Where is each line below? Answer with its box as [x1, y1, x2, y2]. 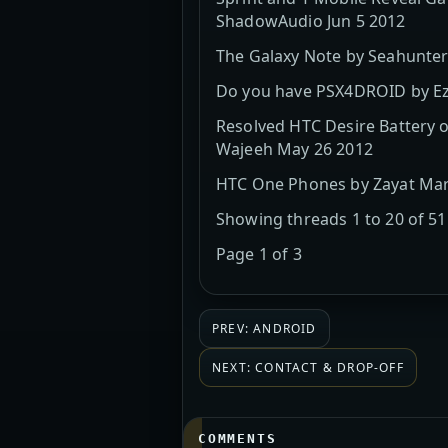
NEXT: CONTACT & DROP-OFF [212, 359, 404, 377]
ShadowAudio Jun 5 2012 [216, 10, 406, 33]
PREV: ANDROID [212, 320, 317, 338]
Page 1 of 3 [216, 243, 302, 266]
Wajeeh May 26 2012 [216, 138, 373, 161]
